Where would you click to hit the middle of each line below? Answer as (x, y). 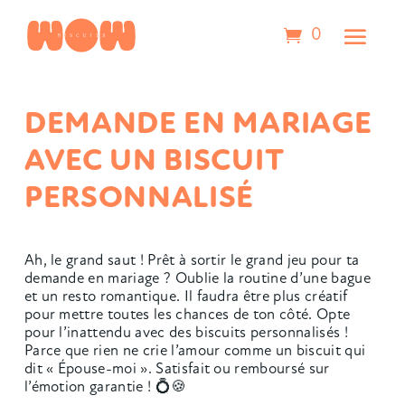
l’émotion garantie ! (89, 388)
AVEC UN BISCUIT (154, 163)
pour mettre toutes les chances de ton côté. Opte (187, 316)
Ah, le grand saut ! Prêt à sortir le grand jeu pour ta (192, 261)
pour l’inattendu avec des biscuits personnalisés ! (186, 334)
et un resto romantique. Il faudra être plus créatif (186, 297)
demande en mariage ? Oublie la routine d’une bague (197, 279)
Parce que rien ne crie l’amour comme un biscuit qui (195, 352)
